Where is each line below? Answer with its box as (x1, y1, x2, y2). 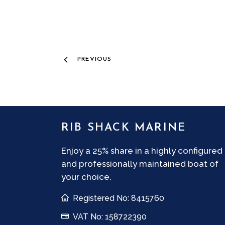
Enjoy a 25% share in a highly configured (61, 146, 222, 156)
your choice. (61, 172, 111, 182)
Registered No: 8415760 (73, 193, 164, 203)
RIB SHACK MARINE (61, 122, 186, 134)
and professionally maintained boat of (61, 159, 218, 169)
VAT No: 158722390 (73, 211, 147, 221)
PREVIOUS (77, 56, 112, 62)
